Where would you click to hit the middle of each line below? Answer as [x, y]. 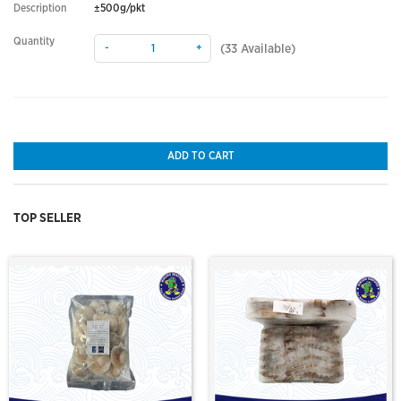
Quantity [34, 41]
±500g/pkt [119, 8]
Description [40, 8]
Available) [267, 49]
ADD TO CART [200, 156]
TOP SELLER [47, 218]
